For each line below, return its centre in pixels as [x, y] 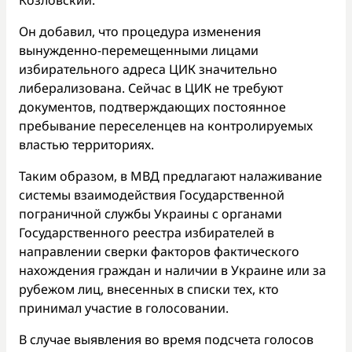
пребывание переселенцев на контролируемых [166, 126]
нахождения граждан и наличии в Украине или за [172, 271]
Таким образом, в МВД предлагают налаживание [170, 176]
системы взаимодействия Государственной [152, 195]
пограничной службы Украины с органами [150, 214]
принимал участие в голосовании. [124, 308]
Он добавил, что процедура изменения [140, 32]
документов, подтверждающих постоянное [152, 107]
